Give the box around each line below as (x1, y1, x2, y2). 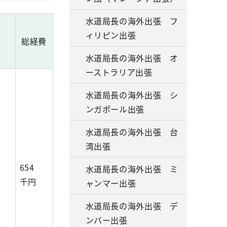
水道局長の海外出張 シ (85, 89, 178, 101)
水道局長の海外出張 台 (85, 126, 178, 138)
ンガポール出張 (85, 103, 144, 115)
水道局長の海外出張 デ (85, 200, 178, 212)
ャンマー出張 (85, 177, 136, 189)
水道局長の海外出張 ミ (85, 163, 178, 175)
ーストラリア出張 (85, 66, 153, 78)
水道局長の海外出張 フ (85, 15, 178, 27)
